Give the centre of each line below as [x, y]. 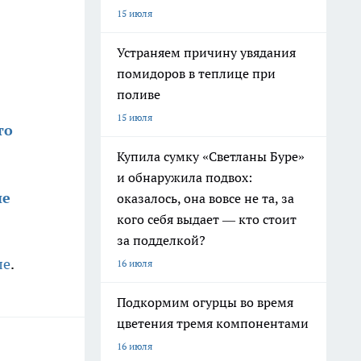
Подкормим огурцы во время [205, 302]
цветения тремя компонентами [213, 323]
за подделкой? [161, 240]
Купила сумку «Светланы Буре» [211, 156]
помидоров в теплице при [196, 73]
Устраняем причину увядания [206, 52]
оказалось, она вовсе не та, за [205, 198]
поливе [139, 94]
